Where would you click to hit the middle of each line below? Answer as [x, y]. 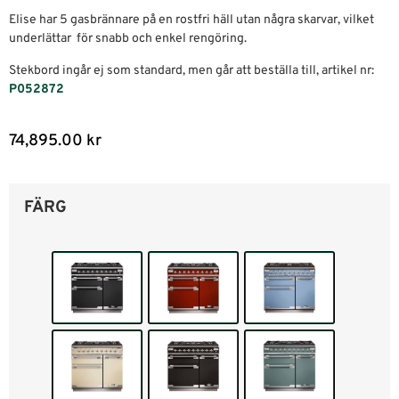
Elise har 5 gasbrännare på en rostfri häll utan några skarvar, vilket [191, 20]
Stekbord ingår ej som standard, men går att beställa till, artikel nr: [191, 70]
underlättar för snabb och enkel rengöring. [128, 39]
